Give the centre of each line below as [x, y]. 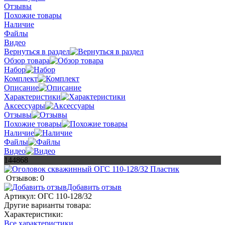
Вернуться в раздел [37, 51]
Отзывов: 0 [25, 178]
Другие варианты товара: [47, 205]
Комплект [21, 78]
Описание [21, 87]
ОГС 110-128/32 [65, 196]
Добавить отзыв [94, 187]
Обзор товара [27, 60]
